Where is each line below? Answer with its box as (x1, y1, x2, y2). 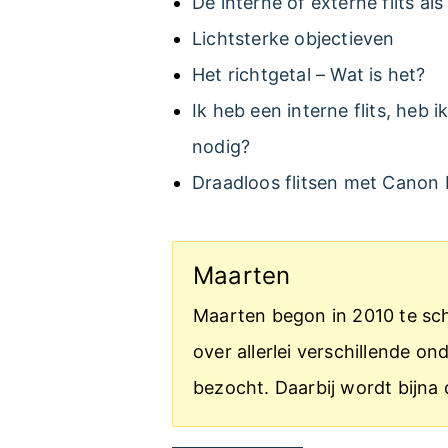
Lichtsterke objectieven (192, 28, 395, 49)
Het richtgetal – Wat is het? (192, 64, 426, 85)
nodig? (192, 136, 251, 157)
